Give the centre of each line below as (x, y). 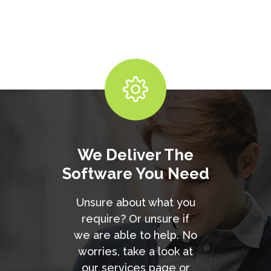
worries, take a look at (135, 252)
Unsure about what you (135, 203)
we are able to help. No (135, 235)
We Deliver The (135, 155)
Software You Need (135, 174)
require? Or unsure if (135, 219)
